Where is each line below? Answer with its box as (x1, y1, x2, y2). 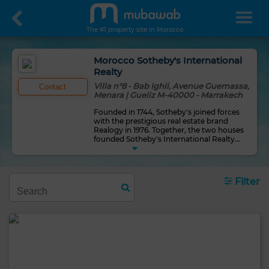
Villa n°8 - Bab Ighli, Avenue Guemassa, (93, 81, 249, 91)
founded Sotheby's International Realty (93, 134, 235, 144)
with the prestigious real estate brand (93, 116, 228, 125)
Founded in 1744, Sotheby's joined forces (93, 107, 240, 116)
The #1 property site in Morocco (86, 26, 183, 34)
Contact (39, 82, 67, 91)
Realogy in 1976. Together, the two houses (93, 125, 244, 134)
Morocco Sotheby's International (93, 55, 242, 66)
